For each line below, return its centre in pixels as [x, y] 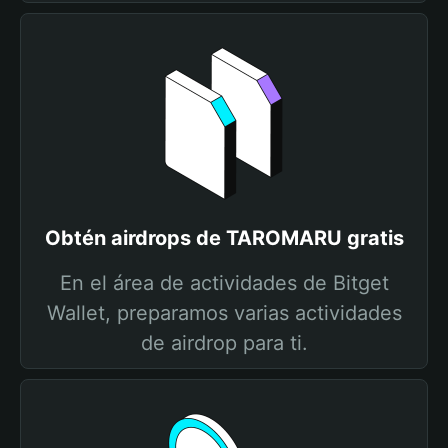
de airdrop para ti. [224, 343]
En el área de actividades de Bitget [224, 283]
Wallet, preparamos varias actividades [224, 313]
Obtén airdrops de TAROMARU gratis [224, 238]
